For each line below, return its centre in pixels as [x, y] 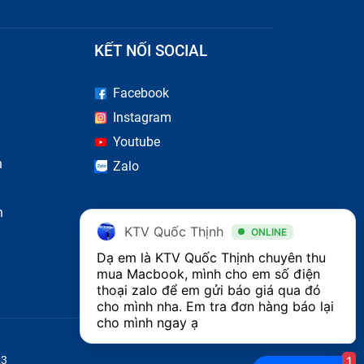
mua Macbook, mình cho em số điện [208, 274]
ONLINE [269, 232]
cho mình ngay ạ [147, 323]
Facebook [141, 93]
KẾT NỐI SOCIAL [151, 51]
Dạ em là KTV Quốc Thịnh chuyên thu [211, 258]
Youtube [137, 142]
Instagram [143, 118]
